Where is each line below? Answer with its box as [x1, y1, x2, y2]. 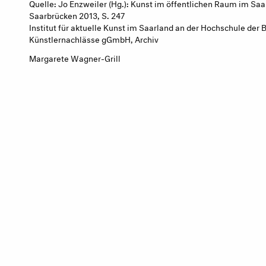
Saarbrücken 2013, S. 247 [29, 8, 125, 21]
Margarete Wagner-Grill [29, 51, 121, 64]
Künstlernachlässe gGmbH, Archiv [29, 31, 159, 45]
